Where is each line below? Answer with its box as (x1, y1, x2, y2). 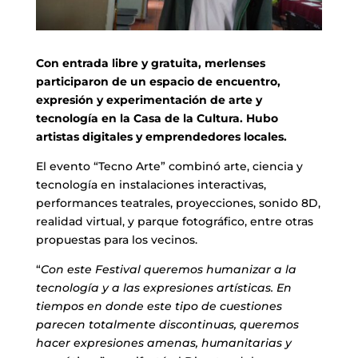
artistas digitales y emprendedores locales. (35, 129, 287, 144)
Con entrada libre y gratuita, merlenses (35, 55, 265, 70)
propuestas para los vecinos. (35, 232, 197, 247)
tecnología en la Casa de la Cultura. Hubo (35, 110, 278, 125)
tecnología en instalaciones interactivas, (35, 177, 266, 192)
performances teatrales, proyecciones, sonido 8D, (35, 195, 320, 210)
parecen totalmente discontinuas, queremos (35, 316, 299, 332)
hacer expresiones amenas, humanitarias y (35, 335, 292, 350)
